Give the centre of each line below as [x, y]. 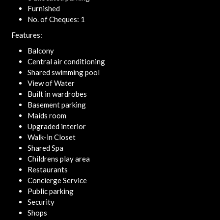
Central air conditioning [66, 61]
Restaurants [47, 169]
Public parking [50, 191]
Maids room [47, 115]
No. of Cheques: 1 [56, 19]
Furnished [43, 8]
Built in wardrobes [57, 94]
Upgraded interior [56, 126]
